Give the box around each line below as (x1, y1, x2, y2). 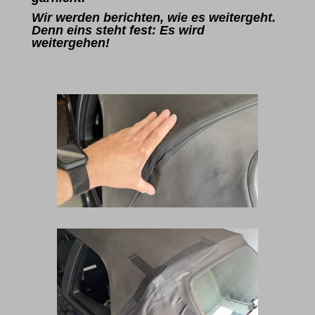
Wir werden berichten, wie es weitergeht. (31, 11, 276, 25)
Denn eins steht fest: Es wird (31, 23, 205, 37)
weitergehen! (31, 36, 110, 50)
